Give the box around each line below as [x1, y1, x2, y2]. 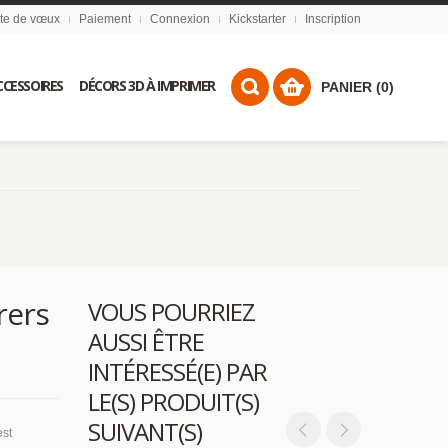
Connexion [150, 12, 210, 26]
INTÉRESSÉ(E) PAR [88, 355, 267, 388]
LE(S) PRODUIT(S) [88, 385, 259, 418]
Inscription [305, 12, 361, 26]
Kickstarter [229, 12, 286, 26]
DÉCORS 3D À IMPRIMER [79, 76, 216, 95]
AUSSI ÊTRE [88, 325, 204, 358]
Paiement [79, 12, 131, 26]
